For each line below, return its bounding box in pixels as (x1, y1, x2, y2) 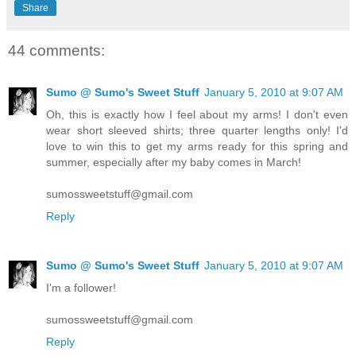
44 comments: (8, 42, 105, 60)
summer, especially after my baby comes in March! (46, 155, 301, 168)
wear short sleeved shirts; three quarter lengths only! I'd (46, 123, 348, 137)
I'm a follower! (46, 281, 116, 294)
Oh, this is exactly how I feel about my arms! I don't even (46, 107, 348, 121)
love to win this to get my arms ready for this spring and (46, 139, 348, 153)
